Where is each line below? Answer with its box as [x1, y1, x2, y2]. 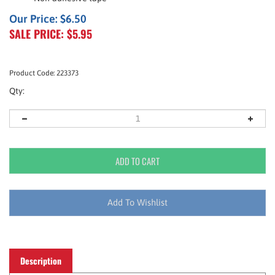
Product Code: [9, 69, 55, 77]
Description [20, 241, 61, 254]
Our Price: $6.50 [9, 12, 87, 25]
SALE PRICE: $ [9, 26, 72, 42]
